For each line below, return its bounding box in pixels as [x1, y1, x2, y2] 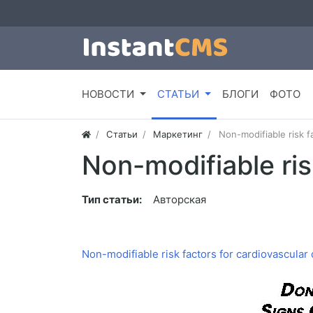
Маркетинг [153, 129, 203, 140]
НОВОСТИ [82, 87, 134, 101]
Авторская [153, 193, 206, 207]
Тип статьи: [82, 193, 142, 207]
